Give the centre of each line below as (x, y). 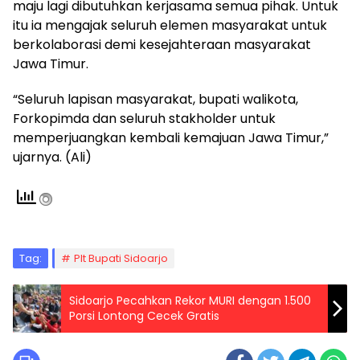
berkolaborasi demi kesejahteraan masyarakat (162, 44)
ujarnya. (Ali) (52, 157)
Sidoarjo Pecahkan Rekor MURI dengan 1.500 (190, 300)
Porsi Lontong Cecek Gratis (144, 315)
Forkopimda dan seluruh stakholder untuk (144, 118)
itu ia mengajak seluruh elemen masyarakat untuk (170, 25)
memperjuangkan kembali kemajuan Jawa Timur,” (171, 137)
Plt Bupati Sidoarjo (121, 258)
